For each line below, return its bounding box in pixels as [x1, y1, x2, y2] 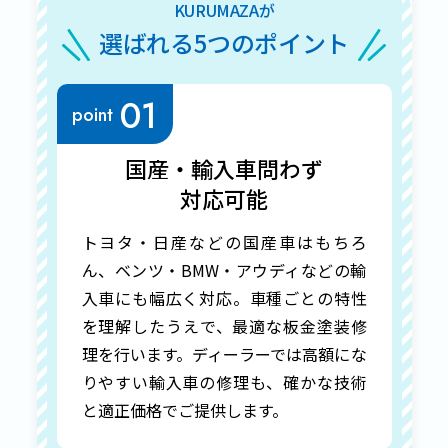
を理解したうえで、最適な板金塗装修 [81, 314, 367, 338]
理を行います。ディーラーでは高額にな [81, 342, 367, 366]
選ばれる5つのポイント [98, 25, 350, 60]
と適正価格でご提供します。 [81, 398, 288, 422]
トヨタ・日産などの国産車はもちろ [81, 230, 367, 254]
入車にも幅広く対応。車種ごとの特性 [81, 286, 367, 310]
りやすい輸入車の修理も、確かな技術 [81, 370, 367, 394]
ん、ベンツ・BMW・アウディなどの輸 [81, 258, 367, 282]
